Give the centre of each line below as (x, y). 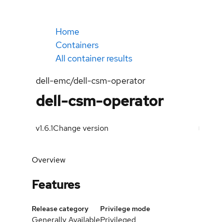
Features (56, 184)
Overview (49, 160)
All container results (94, 58)
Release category (60, 208)
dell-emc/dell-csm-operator (90, 81)
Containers (77, 45)
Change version (81, 128)
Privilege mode (125, 208)
